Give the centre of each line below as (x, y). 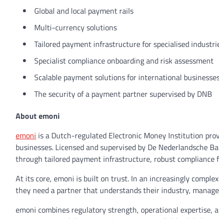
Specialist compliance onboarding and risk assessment (125, 61)
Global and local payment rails (85, 11)
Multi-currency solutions (77, 27)
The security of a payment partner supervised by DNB (124, 94)
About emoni (38, 116)
